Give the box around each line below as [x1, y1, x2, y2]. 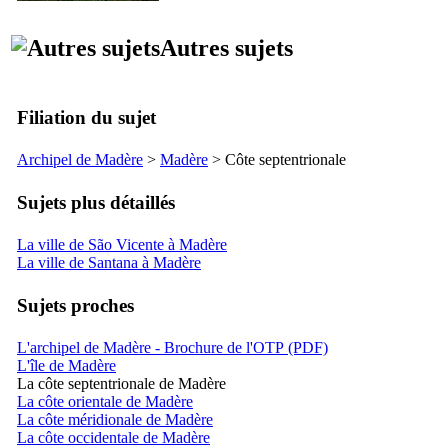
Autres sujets [160, 34, 293, 61]
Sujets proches [17, 294, 134, 316]
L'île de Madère [17, 356, 116, 374]
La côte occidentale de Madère [17, 428, 210, 446]
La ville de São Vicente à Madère [17, 235, 227, 253]
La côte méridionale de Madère [17, 410, 213, 428]
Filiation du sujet [17, 106, 156, 128]
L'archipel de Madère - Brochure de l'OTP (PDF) [17, 338, 328, 356]
